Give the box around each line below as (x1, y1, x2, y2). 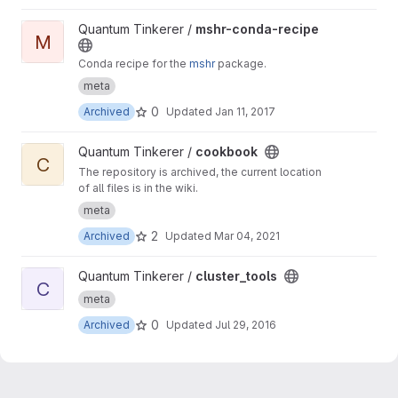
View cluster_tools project (20, 268, 173, 283)
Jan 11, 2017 (215, 104, 275, 118)
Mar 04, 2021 (214, 228, 280, 243)
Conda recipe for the (78, 57, 189, 70)
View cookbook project (20, 144, 160, 159)
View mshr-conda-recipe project (20, 21, 211, 36)
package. (215, 57, 267, 70)
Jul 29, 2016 (215, 317, 276, 331)
